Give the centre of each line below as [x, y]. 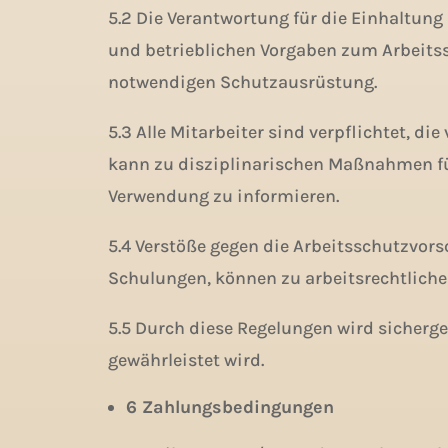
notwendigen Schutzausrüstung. [242, 82]
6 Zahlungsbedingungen [229, 407]
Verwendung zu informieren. [223, 196]
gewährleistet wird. [185, 360]
